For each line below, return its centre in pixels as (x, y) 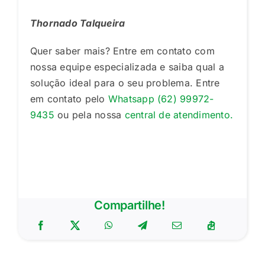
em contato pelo (67, 98)
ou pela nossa (88, 114)
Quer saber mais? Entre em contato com (122, 51)
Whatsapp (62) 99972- (159, 98)
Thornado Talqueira (77, 23)
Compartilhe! (130, 205)
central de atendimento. (177, 114)
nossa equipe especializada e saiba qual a (127, 67)
